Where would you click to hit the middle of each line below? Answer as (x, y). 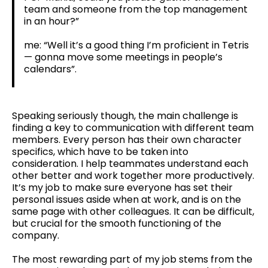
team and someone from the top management (136, 9)
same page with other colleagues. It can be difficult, (133, 211)
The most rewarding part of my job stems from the (132, 259)
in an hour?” (51, 21)
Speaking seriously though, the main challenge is (125, 115)
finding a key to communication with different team (133, 127)
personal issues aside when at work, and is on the (127, 199)
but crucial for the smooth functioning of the (117, 223)
